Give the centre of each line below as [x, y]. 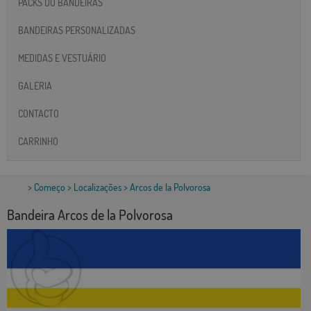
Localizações [98, 187]
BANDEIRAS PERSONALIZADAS [77, 30]
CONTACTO [39, 113]
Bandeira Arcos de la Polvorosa [90, 215]
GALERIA [35, 85]
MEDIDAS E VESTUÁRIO [62, 58]
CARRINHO [38, 141]
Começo [50, 187]
